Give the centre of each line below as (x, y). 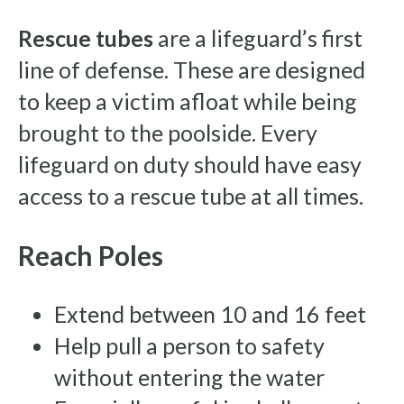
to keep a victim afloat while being (188, 101)
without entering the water (189, 377)
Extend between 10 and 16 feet (210, 314)
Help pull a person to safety (189, 346)
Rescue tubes (86, 38)
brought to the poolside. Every (168, 133)
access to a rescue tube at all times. (191, 196)
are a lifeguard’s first (258, 38)
